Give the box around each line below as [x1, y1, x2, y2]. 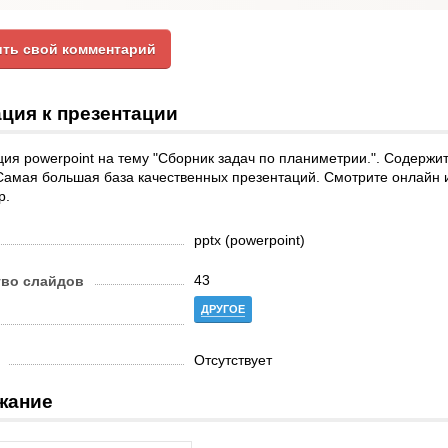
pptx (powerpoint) [194, 232, 305, 248]
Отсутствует [194, 352, 272, 368]
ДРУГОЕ [201, 303, 245, 315]
